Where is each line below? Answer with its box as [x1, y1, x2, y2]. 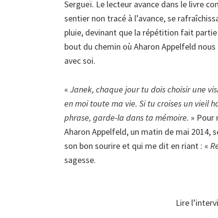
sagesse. [64, 154, 96, 165]
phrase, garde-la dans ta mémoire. [64, 112, 189, 123]
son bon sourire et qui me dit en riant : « [64, 140, 210, 151]
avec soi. [64, 55, 95, 66]
